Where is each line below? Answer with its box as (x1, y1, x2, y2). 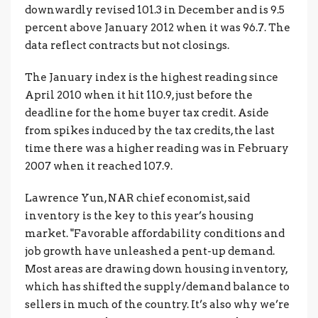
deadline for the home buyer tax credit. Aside (25, 106, 269, 119)
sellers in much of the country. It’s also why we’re (25, 297, 290, 311)
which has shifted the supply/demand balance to (25, 280, 290, 293)
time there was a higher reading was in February (25, 141, 289, 155)
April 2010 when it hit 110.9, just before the (25, 88, 253, 102)
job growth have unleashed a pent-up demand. (25, 244, 275, 258)
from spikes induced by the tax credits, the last (25, 124, 275, 137)
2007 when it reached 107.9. (25, 159, 172, 172)
